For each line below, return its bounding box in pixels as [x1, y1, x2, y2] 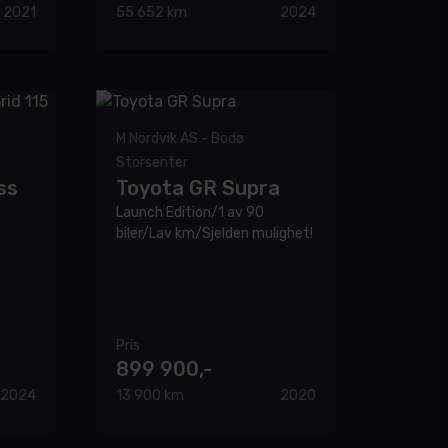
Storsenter [116, 154, 188, 172]
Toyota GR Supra [116, 176, 280, 201]
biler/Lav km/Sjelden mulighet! [116, 225, 313, 243]
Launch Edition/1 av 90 [116, 204, 264, 222]
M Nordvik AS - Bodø [116, 130, 244, 148]
